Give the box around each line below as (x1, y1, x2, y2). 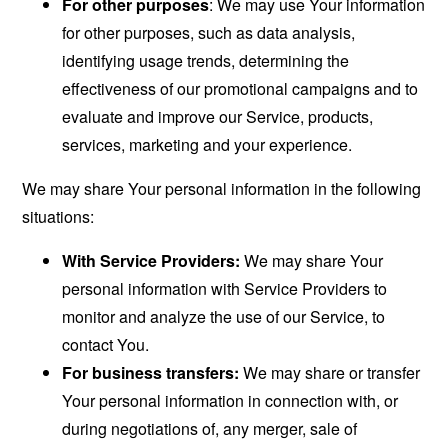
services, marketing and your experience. (62, 133, 353, 157)
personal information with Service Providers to (62, 277, 388, 301)
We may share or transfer (239, 361, 421, 385)
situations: (22, 205, 95, 229)
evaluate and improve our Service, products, (62, 105, 374, 129)
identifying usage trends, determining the (62, 49, 350, 73)
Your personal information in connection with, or (62, 389, 399, 413)
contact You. (62, 333, 150, 357)
